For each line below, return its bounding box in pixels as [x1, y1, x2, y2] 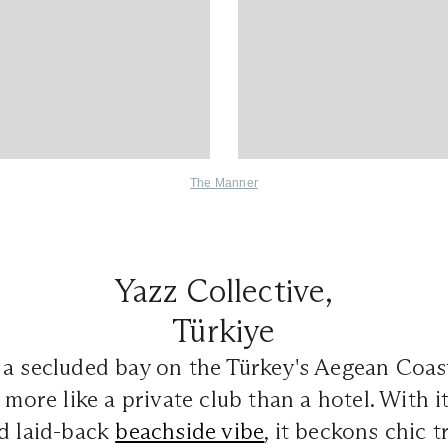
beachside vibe [115, 416, 265, 445]
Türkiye [172, 310, 276, 351]
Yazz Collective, [114, 270, 334, 311]
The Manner [190, 175, 258, 190]
